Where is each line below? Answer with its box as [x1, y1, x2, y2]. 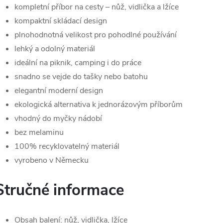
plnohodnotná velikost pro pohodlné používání [14, 29, 177, 41]
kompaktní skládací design [14, 15, 107, 27]
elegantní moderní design [14, 85, 103, 97]
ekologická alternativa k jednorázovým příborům [14, 99, 183, 111]
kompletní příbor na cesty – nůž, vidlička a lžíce [14, 1, 179, 13]
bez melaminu [14, 127, 64, 138]
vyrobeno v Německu [14, 155, 89, 166]
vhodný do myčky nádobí [14, 113, 102, 124]
